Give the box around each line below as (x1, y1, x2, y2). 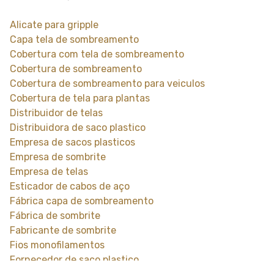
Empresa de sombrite (10, 151, 106, 163)
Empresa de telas (10, 166, 88, 177)
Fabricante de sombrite (10, 224, 116, 236)
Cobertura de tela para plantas (10, 92, 150, 104)
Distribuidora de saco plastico (10, 122, 146, 133)
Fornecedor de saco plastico (10, 254, 139, 265)
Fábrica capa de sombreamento (10, 195, 154, 207)
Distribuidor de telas (10, 107, 103, 119)
